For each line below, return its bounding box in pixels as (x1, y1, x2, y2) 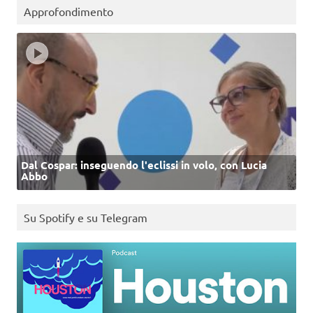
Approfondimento (24, 4, 113, 19)
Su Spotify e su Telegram (24, 210, 147, 225)
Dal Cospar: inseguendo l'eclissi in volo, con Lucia (21, 157, 267, 172)
